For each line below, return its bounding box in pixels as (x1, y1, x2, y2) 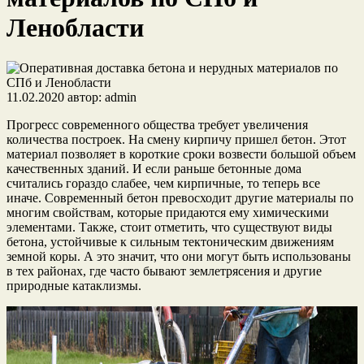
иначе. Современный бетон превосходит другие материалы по (6, 190, 353, 205)
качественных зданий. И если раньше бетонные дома (6, 161, 301, 175)
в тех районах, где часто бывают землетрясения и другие (6, 263, 322, 278)
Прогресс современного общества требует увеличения (6, 117, 308, 132)
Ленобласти (6, 13, 144, 43)
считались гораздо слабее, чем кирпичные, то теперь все (6, 175, 320, 190)
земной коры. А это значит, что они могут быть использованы (6, 249, 351, 263)
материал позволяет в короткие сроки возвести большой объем (6, 146, 356, 161)
